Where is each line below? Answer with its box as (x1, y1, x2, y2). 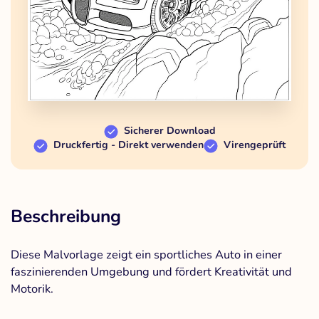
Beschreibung (11, 204, 121, 229)
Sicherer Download (123, 124, 216, 137)
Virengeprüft (224, 138, 286, 152)
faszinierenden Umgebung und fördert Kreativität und (11, 263, 292, 280)
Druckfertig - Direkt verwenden (53, 138, 204, 152)
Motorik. (11, 281, 53, 297)
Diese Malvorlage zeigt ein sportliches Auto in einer (11, 246, 282, 263)
